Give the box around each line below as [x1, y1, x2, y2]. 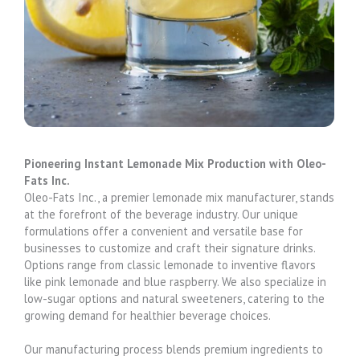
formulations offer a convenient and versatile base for [24, 223, 303, 239]
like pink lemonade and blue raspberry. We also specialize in [24, 273, 326, 289]
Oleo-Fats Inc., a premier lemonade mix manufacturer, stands [24, 189, 334, 205]
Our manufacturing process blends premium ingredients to [24, 341, 323, 357]
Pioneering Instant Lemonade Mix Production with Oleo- [24, 155, 326, 171]
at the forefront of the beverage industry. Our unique [24, 206, 298, 222]
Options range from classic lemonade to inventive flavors [24, 256, 316, 272]
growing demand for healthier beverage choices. [24, 307, 271, 323]
